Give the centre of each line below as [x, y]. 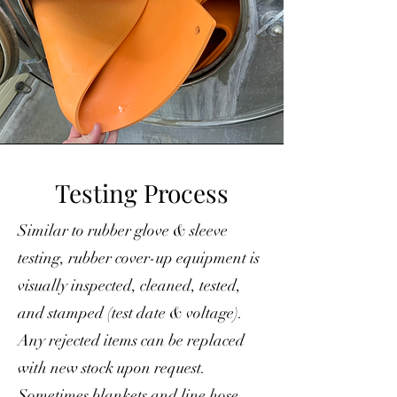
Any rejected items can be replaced [131, 340]
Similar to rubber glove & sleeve [123, 230]
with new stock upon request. [112, 368]
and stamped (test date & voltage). [130, 313]
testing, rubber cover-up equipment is [139, 258]
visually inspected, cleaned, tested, [129, 285]
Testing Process [142, 193]
